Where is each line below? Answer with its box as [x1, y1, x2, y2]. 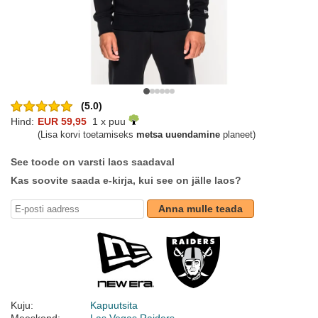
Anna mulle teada [158, 203, 243, 215]
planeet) [220, 129, 256, 141]
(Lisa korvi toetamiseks [38, 129, 136, 141]
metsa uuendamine [136, 129, 220, 141]
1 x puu [87, 116, 128, 128]
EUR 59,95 [38, 116, 87, 128]
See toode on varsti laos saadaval [11, 156, 175, 168]
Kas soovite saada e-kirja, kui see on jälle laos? [11, 175, 241, 187]
